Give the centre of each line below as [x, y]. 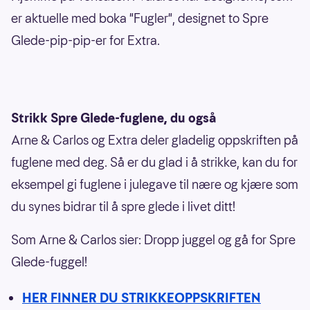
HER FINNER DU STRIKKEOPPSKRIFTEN [142, 298]
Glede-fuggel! [49, 262]
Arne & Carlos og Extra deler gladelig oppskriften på [155, 140]
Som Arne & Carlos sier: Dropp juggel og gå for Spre [153, 240]
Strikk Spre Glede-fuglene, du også [113, 118]
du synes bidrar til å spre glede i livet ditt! [123, 207]
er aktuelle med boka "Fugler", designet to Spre [140, 19]
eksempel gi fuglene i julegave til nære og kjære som [155, 185]
